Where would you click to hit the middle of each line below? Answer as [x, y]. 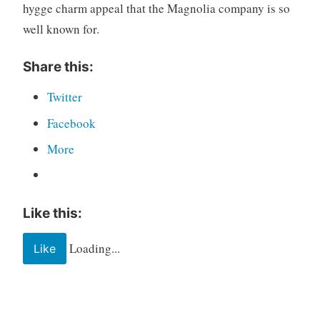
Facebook [71, 123]
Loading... [94, 248]
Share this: [58, 67]
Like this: [52, 214]
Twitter [64, 97]
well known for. [61, 29]
